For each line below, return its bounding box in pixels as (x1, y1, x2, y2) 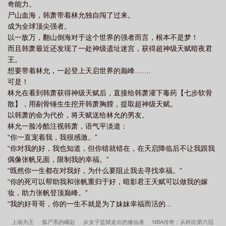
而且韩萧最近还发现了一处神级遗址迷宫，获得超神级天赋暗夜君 (8, 44, 212, 52)
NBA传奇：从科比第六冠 (152, 219, 213, 225)
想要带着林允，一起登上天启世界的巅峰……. (8, 67, 151, 75)
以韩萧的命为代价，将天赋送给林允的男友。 (8, 111, 149, 119)
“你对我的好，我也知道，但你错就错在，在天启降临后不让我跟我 (8, 144, 215, 152)
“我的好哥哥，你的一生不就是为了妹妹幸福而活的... (8, 200, 172, 208)
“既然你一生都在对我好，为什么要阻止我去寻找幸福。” (8, 166, 182, 175)
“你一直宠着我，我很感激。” (8, 133, 97, 141)
